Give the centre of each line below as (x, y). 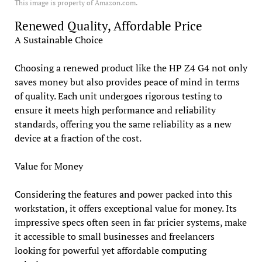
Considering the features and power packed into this (123, 194)
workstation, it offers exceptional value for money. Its (125, 208)
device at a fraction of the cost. (78, 138)
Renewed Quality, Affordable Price (108, 26)
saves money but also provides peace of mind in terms (127, 82)
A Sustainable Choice (58, 40)
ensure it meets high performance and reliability (115, 110)
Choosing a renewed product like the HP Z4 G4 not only (131, 68)
